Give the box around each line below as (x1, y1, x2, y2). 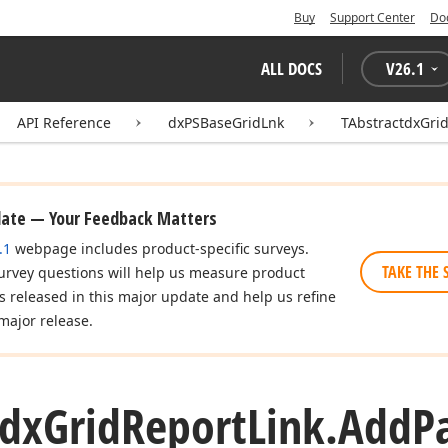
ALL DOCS (261, 57, 322, 80)
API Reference (17, 113, 111, 132)
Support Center (330, 9, 415, 26)
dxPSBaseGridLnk (168, 113, 284, 132)
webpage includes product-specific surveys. (11, 239, 309, 258)
